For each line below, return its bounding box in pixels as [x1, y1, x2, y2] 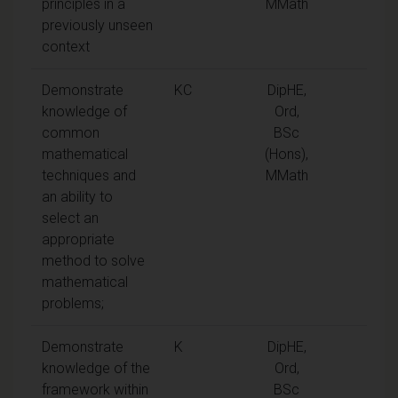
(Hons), [265, 145, 308, 163]
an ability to [42, 187, 113, 205]
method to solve [42, 251, 145, 269]
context [42, 37, 90, 55]
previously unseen [42, 16, 153, 34]
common [42, 123, 99, 141]
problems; [42, 294, 104, 312]
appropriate [42, 230, 115, 248]
